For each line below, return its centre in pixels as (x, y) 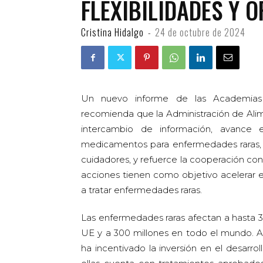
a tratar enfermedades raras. (141, 190)
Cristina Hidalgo (112, 32)
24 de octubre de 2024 (200, 32)
